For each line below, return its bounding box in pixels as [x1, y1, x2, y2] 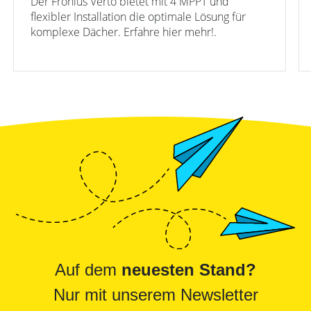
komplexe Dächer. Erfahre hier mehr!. [31, 24, 217, 40]
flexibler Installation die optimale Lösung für [31, 9, 246, 25]
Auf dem [55, 260, 121, 279]
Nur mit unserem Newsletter [53, 285, 258, 304]
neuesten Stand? [121, 260, 256, 279]
